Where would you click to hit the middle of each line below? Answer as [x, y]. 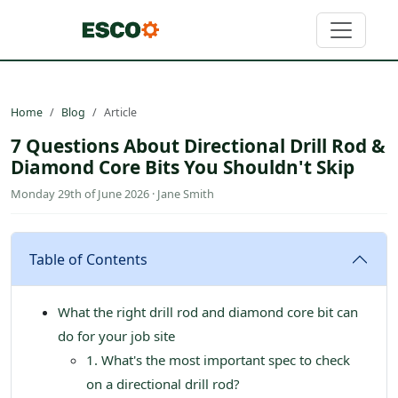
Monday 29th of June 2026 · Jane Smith [112, 194]
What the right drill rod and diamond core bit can [208, 312]
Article [120, 113]
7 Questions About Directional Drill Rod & [198, 146]
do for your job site [116, 336]
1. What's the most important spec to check [218, 360]
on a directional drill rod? [163, 384]
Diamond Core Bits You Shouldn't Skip [183, 167]
